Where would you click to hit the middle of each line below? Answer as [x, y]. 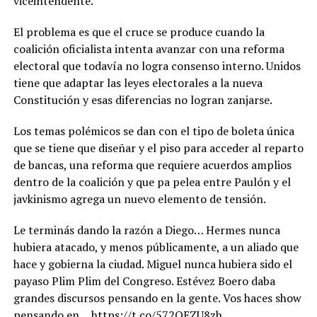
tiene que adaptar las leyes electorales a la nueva [138, 83]
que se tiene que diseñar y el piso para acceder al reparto [158, 148]
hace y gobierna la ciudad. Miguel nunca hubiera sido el [152, 264]
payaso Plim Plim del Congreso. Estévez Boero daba [144, 281]
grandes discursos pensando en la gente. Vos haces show [157, 298]
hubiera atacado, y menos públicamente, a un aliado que [156, 247]
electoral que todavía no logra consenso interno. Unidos [157, 66]
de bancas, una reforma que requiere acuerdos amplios [152, 165]
